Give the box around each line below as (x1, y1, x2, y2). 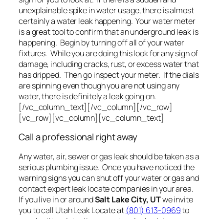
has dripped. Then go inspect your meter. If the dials (19, 69, 199, 80)
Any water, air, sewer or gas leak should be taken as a (19, 151, 199, 162)
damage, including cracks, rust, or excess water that (19, 58, 199, 69)
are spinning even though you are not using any (19, 80, 180, 91)
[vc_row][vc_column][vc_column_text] (19, 112, 164, 123)
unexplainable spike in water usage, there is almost (19, 4, 194, 16)
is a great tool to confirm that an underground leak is (19, 26, 198, 37)
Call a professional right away (19, 131, 137, 144)
